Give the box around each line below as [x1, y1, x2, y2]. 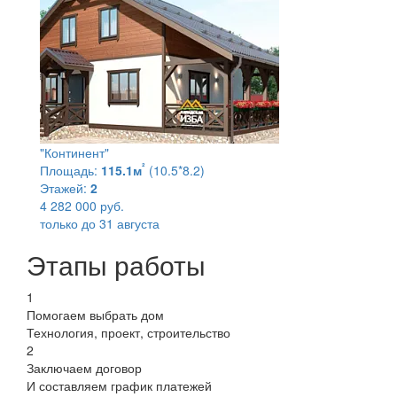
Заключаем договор [27, 358, 142, 377]
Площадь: [40, 160, 97, 179]
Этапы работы [27, 245, 206, 284]
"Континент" [40, 143, 109, 161]
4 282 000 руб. [40, 196, 124, 214]
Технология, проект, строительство [27, 323, 230, 341]
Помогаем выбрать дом [27, 305, 164, 323]
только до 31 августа [40, 214, 160, 232]
